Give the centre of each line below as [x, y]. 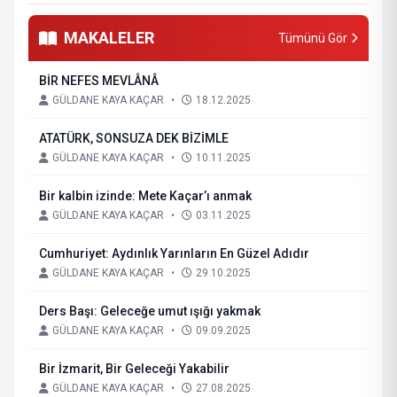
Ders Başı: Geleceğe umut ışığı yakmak [165, 311]
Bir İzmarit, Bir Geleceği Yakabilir [134, 369]
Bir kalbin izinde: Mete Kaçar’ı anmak [145, 196]
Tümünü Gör [313, 38]
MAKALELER [109, 38]
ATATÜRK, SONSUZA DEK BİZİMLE [134, 138]
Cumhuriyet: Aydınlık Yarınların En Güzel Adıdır [174, 253]
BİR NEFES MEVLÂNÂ [99, 81]
